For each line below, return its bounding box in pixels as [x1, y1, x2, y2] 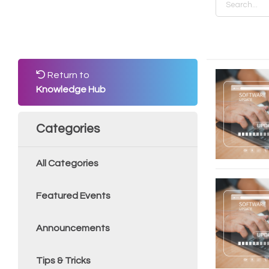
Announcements [36, 223, 110, 233]
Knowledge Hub [36, 85, 106, 94]
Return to [46, 70, 89, 80]
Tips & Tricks [36, 256, 91, 265]
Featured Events [36, 191, 110, 201]
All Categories [36, 159, 98, 168]
